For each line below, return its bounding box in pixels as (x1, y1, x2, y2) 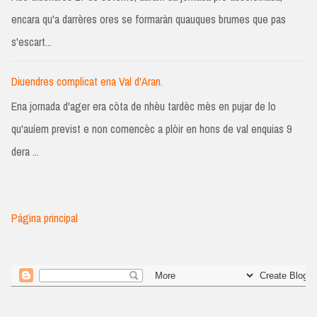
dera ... (11, 143, 39, 159)
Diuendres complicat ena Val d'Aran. (11, 73, 163, 89)
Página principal (11, 210, 78, 226)
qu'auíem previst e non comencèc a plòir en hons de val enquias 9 (11, 120, 292, 137)
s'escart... (11, 34, 52, 50)
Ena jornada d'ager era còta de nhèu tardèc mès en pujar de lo (11, 98, 276, 114)
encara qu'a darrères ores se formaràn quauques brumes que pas (11, 11, 286, 28)
